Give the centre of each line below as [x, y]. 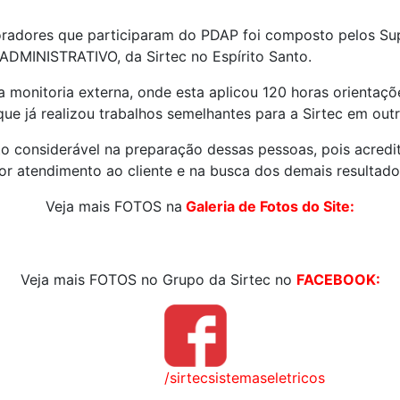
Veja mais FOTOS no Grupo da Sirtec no [158, 279]
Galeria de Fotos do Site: [268, 206]
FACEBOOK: [338, 279]
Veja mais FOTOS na [114, 206]
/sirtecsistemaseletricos [245, 377]
